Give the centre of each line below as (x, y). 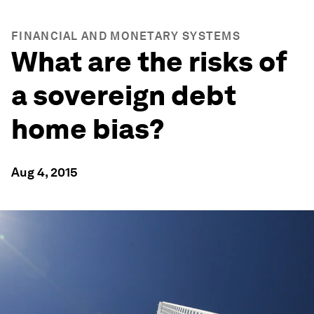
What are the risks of (149, 62)
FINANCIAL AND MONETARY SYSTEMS (126, 36)
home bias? (88, 129)
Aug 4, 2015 (45, 172)
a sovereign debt (124, 95)
